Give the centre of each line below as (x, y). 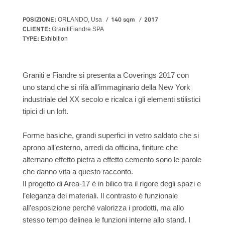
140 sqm (123, 19)
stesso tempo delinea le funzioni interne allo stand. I (106, 219)
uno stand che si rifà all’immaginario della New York (106, 87)
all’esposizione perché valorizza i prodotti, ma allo (103, 207)
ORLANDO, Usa (80, 19)
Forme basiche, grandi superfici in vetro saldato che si (111, 135)
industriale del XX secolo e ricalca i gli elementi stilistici (111, 99)
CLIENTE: (36, 29)
